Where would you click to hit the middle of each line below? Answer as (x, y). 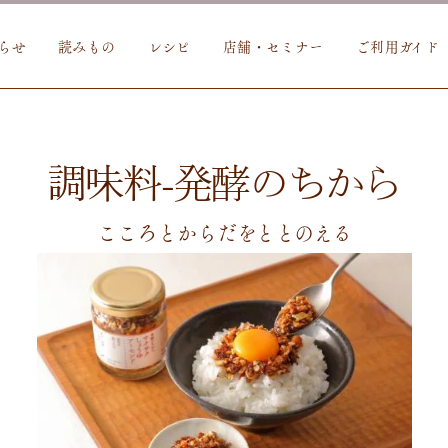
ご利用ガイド (397, 46)
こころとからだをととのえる (224, 232)
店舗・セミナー (273, 46)
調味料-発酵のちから (224, 182)
